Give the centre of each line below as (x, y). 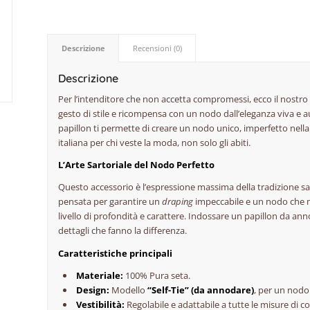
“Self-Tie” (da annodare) (201, 290)
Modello (129, 290)
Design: (93, 290)
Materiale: (100, 275)
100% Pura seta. (157, 275)
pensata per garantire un (110, 202)
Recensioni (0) (158, 48)
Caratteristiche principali (116, 253)
